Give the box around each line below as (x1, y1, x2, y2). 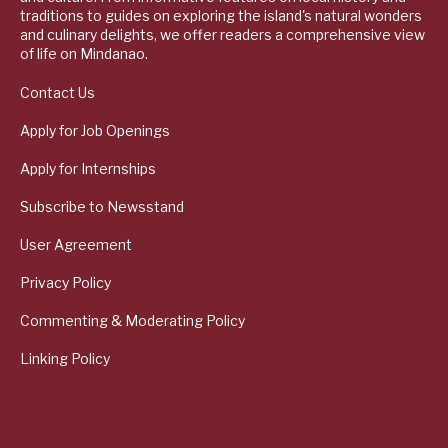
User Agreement (20, 236, 132, 254)
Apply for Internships (20, 160, 156, 178)
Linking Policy (20, 350, 110, 368)
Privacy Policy (20, 274, 111, 292)
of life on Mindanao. (20, 45, 148, 63)
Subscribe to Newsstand (20, 198, 184, 216)
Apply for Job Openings (20, 122, 170, 140)
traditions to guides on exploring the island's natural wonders (20, 7, 422, 25)
